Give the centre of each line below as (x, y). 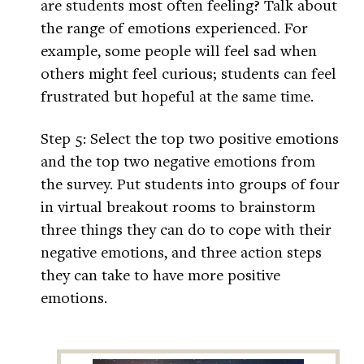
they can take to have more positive (160, 275)
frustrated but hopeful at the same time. (177, 96)
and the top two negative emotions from (178, 161)
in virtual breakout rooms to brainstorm (178, 206)
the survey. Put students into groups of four (190, 184)
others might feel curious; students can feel (188, 73)
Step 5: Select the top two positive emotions (190, 138)
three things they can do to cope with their (186, 229)
